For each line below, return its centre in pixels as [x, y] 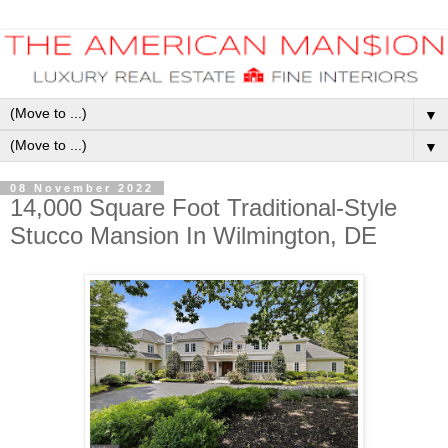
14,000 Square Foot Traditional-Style [203, 208]
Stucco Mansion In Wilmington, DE [193, 236]
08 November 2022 [82, 188]
